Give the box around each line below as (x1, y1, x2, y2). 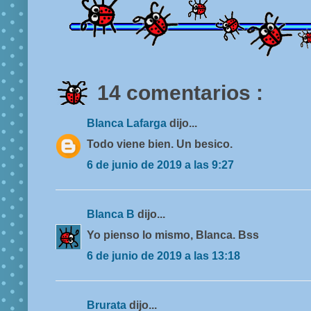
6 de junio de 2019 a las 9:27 (87, 159, 234, 171)
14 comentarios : (97, 81, 263, 105)
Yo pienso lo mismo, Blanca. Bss (87, 229, 259, 242)
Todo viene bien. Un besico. (87, 138, 233, 151)
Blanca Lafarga (87, 117, 169, 130)
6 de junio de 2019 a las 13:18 (87, 250, 240, 262)
